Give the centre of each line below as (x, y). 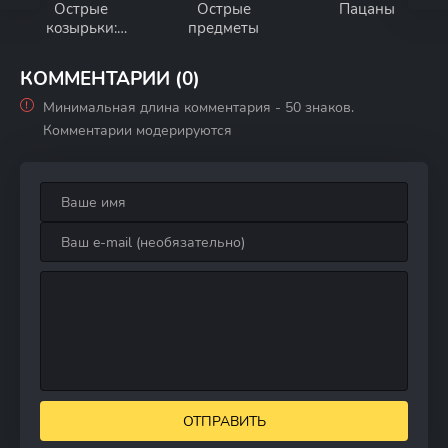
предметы (224, 28)
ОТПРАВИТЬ (224, 421)
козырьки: (81, 28)
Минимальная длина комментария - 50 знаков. (198, 107)
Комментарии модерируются (137, 130)
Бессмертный (81, 47)
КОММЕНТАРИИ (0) (110, 79)
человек (81, 66)
